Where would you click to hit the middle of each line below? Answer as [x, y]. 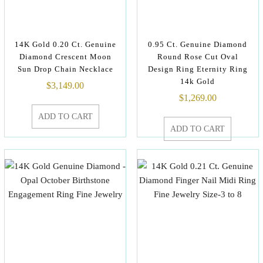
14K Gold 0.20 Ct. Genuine [65, 44]
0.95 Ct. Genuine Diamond [198, 44]
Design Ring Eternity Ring [198, 69]
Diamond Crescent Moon [65, 57]
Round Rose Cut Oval [198, 57]
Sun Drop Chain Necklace [65, 69]
